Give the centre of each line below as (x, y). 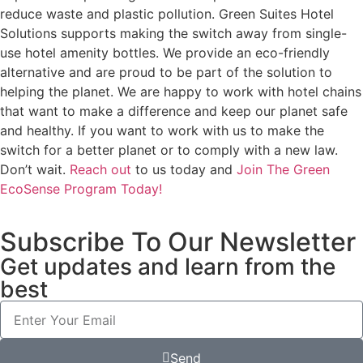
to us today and (184, 169)
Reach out (100, 169)
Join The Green (283, 169)
